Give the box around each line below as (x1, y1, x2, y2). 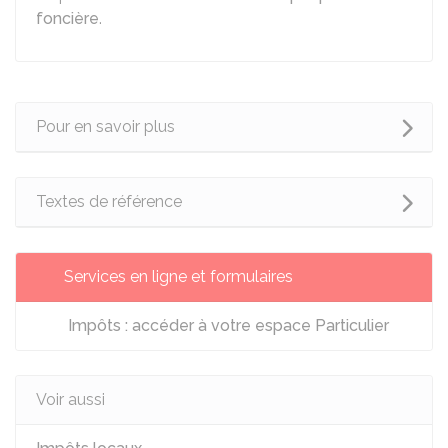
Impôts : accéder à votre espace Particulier (64, 316, 389, 335)
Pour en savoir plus (36, 117, 175, 136)
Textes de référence (36, 192, 182, 211)
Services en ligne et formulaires (64, 267, 293, 286)
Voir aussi (36, 390, 105, 409)
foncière (36, 9, 99, 28)
